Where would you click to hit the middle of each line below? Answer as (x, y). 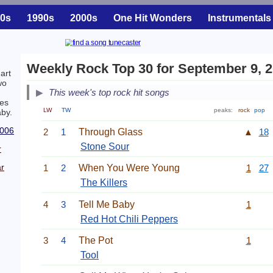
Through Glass (111, 132)
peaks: (224, 110)
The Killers (104, 183)
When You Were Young (129, 168)
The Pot (96, 240)
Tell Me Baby (107, 204)
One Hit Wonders (153, 18)
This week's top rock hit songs (109, 93)
